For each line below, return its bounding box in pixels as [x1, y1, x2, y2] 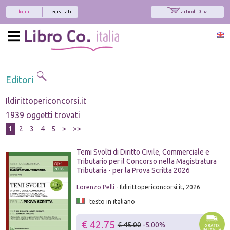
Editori [6, 74, 36, 85]
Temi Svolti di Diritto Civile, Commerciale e [76, 147, 209, 156]
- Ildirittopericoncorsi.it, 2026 [114, 183, 200, 190]
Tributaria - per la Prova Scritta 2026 [76, 166, 190, 175]
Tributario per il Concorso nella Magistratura [76, 157, 217, 165]
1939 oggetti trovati [6, 110, 81, 120]
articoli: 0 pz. [181, 9, 208, 14]
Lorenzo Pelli [76, 183, 114, 190]
